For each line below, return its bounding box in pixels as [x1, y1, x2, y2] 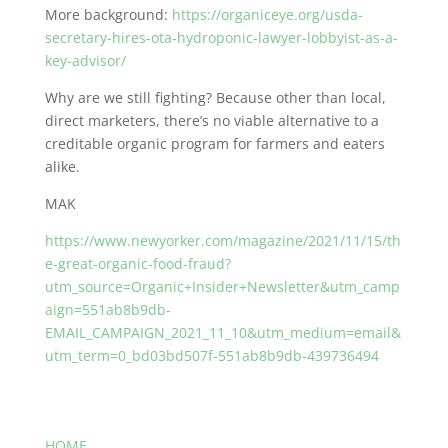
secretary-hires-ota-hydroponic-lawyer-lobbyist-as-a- [44, 28, 398, 47]
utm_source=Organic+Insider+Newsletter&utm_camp [44, 277, 400, 296]
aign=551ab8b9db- [44, 300, 171, 319]
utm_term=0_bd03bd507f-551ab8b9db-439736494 [44, 346, 379, 365]
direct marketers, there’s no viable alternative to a [44, 111, 379, 130]
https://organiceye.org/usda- [171, 5, 363, 24]
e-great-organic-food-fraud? [44, 254, 231, 273]
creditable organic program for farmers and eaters [44, 134, 385, 153]
